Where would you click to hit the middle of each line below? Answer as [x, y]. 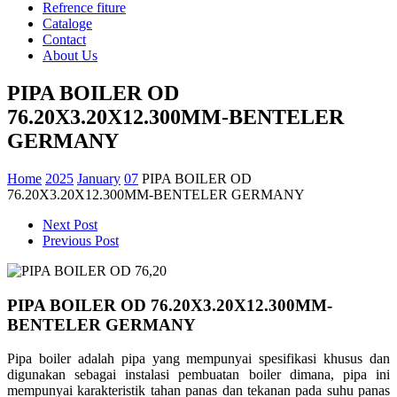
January [99, 178]
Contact [64, 39]
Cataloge [67, 23]
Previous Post [81, 240]
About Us [70, 55]
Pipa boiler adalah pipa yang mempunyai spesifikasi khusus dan [198, 359]
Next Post [70, 224]
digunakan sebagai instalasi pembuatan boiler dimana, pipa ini [198, 375]
